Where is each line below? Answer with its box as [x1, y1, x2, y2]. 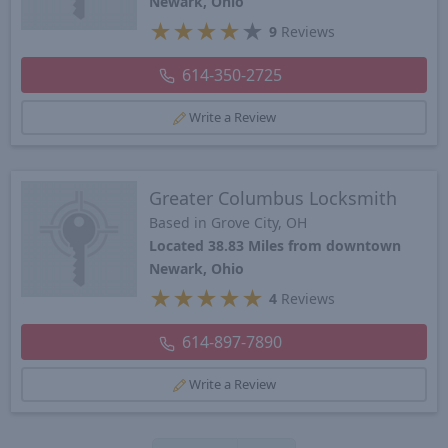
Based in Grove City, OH [148, 213, 307, 233]
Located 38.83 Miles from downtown [148, 236, 401, 256]
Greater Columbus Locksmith [148, 186, 397, 211]
